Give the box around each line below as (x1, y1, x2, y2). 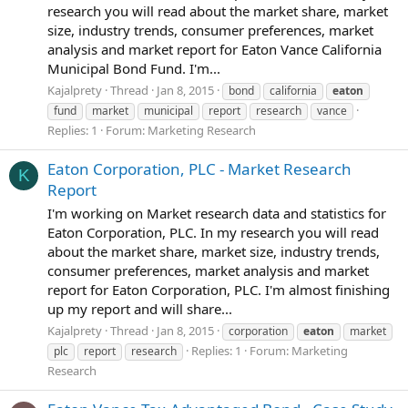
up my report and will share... (47, 299, 232, 318)
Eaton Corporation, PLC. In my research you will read (47, 222, 379, 241)
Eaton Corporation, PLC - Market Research (47, 158, 352, 180)
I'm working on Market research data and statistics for (47, 203, 386, 222)
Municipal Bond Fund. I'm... (47, 59, 220, 77)
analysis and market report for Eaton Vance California (47, 40, 382, 58)
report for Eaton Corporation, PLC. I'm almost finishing (47, 280, 390, 299)
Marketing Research (148, 121, 256, 138)
